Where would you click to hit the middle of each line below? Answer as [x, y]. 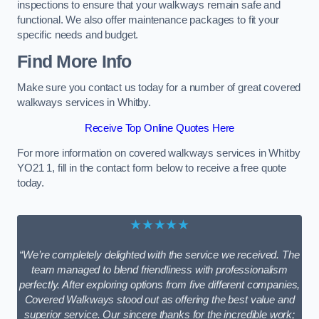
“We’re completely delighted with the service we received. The [159, 255]
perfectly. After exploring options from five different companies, [159, 285]
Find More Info [74, 61]
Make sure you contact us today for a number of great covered [159, 88]
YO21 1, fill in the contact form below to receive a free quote [152, 168]
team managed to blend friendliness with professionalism [159, 270]
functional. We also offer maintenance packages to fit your [148, 20]
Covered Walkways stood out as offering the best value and [159, 300]
